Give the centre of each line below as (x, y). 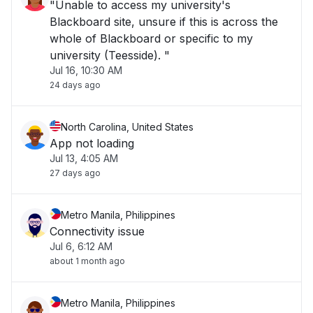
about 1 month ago (87, 261)
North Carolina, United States (127, 127)
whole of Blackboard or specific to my (151, 38)
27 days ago (75, 173)
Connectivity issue (97, 231)
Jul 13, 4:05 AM (84, 158)
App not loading (92, 143)
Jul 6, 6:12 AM (81, 246)
